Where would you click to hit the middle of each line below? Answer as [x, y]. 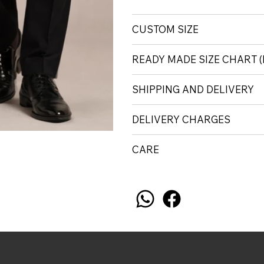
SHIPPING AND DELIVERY [193, 90]
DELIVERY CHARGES [181, 120]
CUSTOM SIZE [165, 29]
